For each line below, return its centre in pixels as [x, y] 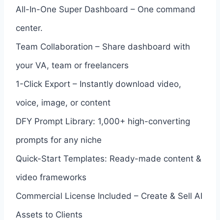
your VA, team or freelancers [72, 65]
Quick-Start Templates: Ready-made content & [109, 158]
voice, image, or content [63, 102]
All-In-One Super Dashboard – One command [106, 9]
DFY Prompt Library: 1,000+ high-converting [103, 121]
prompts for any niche [59, 140]
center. [29, 28]
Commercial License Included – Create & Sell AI [109, 196]
